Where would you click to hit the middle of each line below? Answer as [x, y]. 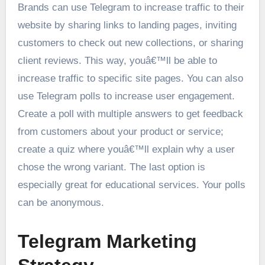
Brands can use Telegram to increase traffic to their [131, 8]
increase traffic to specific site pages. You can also [130, 79]
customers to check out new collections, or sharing [130, 43]
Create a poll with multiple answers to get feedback [130, 114]
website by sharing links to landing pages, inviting [127, 25]
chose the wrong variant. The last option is [111, 167]
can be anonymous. [61, 203]
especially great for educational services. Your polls [131, 185]
